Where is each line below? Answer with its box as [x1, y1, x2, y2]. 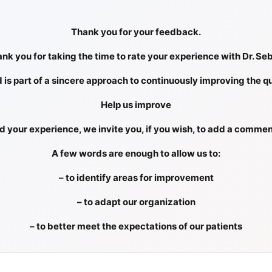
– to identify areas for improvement [58, 171, 214, 183]
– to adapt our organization [76, 195, 195, 208]
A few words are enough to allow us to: [52, 147, 220, 159]
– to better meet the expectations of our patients [30, 220, 242, 232]
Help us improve [101, 98, 171, 110]
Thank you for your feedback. [71, 25, 201, 38]
